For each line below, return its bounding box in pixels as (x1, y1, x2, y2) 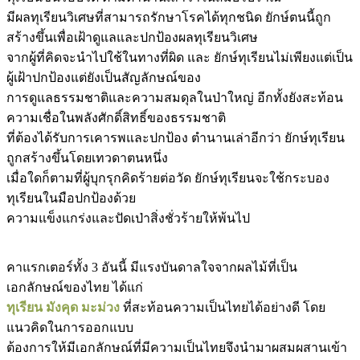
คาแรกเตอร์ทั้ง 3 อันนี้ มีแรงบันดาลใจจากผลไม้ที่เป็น (6, 260, 297, 275)
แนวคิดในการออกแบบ (6, 321, 133, 335)
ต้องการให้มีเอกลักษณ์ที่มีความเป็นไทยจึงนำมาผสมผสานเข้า (6, 341, 347, 355)
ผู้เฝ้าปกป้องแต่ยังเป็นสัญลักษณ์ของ (6, 71, 201, 85)
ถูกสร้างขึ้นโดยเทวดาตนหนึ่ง (6, 151, 168, 166)
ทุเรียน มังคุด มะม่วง (6, 301, 120, 315)
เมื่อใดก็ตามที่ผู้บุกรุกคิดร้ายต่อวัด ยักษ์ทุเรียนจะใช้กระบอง (6, 171, 329, 186)
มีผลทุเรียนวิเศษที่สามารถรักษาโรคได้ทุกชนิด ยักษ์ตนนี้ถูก (6, 10, 331, 25)
